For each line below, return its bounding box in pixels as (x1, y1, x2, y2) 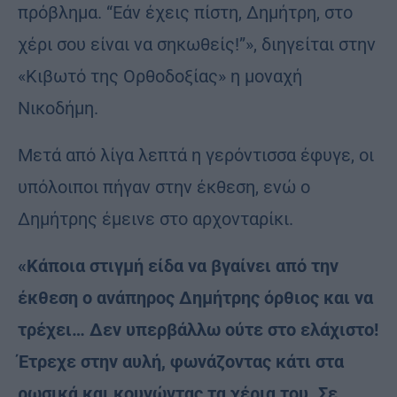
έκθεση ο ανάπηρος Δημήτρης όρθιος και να (18, 287, 373, 309)
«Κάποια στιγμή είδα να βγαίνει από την (18, 255, 339, 277)
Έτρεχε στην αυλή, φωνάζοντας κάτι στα (18, 351, 344, 373)
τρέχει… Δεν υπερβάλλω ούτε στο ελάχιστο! (18, 319, 378, 341)
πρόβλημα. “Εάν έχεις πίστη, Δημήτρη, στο (18, 2, 353, 24)
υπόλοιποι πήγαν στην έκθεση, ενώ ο (18, 176, 310, 198)
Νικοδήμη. (18, 97, 98, 120)
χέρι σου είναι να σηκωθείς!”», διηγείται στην (18, 34, 376, 56)
